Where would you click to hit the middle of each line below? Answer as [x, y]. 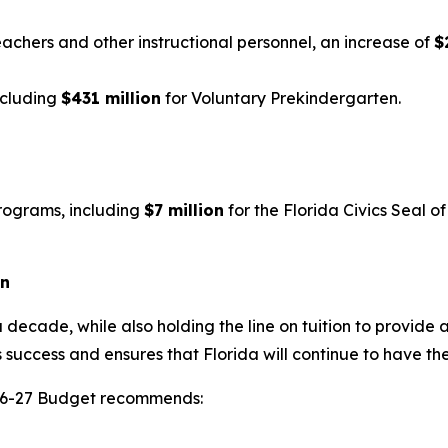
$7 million [184, 210]
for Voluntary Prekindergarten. [283, 98]
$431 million [111, 98]
